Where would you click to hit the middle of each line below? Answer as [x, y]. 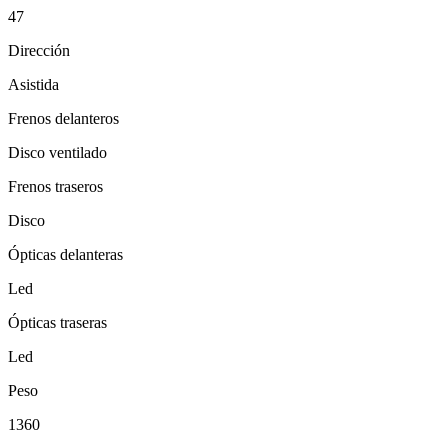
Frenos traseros [55, 186]
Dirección [39, 50]
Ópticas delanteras [65, 254]
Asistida [33, 84]
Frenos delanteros [63, 118]
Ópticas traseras [57, 322]
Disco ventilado [57, 152]
